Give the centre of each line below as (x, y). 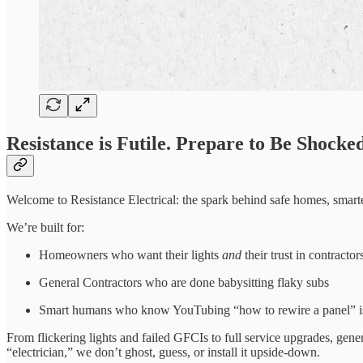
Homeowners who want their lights (130, 255)
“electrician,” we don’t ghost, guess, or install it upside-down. (163, 352)
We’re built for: (45, 228)
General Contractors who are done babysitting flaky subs (184, 283)
